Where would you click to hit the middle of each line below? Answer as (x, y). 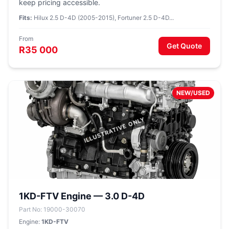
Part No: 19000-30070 (52, 209)
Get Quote (184, 46)
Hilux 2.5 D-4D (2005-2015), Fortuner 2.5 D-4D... (103, 18)
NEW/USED (193, 93)
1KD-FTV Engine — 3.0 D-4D (82, 196)
